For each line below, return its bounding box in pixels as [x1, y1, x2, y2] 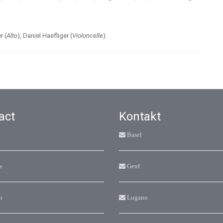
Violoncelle [72, 32, 103, 39]
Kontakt [119, 110, 161, 123]
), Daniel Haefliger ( [17, 32, 72, 39]
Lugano [125, 194, 148, 201]
